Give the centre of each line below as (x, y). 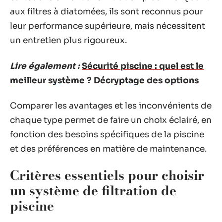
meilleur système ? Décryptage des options (104, 80)
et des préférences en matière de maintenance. (108, 149)
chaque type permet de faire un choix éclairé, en (111, 120)
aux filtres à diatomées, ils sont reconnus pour (107, 12)
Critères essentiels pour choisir (107, 175)
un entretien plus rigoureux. (68, 40)
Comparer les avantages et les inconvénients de (111, 106)
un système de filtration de (93, 190)
